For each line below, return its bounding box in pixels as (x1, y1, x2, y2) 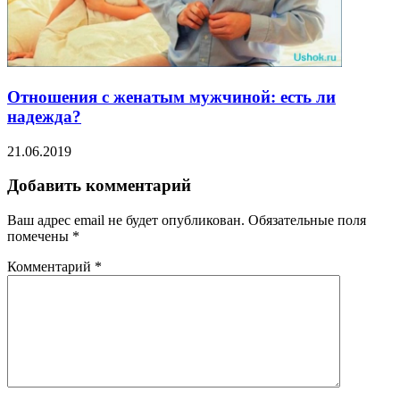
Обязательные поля (248, 212, 366, 229)
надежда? (7, 106, 81, 126)
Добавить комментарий (7, 176, 191, 196)
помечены (7, 229, 72, 245)
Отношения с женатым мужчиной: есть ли (7, 87, 336, 106)
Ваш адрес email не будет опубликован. (7, 212, 245, 229)
